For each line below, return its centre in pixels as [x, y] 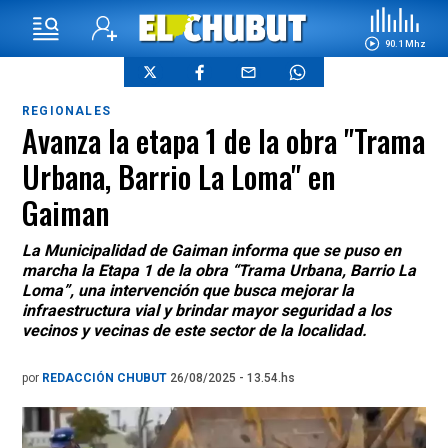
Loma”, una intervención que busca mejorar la [188, 290]
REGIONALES [66, 111]
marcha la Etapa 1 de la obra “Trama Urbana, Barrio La [219, 270]
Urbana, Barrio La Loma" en [178, 176]
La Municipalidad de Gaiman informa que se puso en [211, 250]
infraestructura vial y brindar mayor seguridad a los [206, 310]
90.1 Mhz [405, 43]
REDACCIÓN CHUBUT [106, 378]
